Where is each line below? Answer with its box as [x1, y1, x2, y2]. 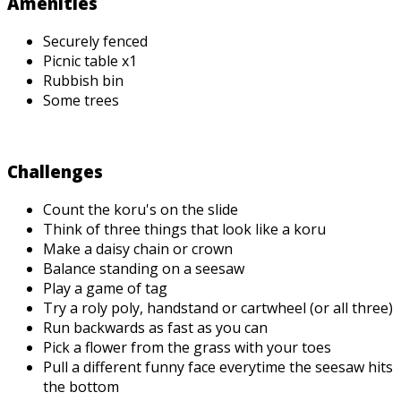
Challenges [7, 160, 103, 183]
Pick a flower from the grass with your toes [43, 337, 331, 357]
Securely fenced [43, 30, 148, 51]
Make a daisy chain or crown [43, 238, 233, 259]
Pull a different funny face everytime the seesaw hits [43, 356, 393, 377]
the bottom [43, 376, 119, 397]
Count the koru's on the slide [43, 199, 238, 219]
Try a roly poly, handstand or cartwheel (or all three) [43, 297, 393, 318]
